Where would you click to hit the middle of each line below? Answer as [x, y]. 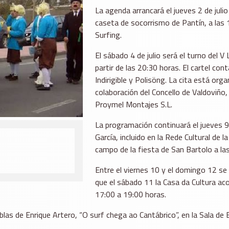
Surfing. [108, 35]
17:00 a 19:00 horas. [130, 194]
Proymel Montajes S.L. [133, 105]
